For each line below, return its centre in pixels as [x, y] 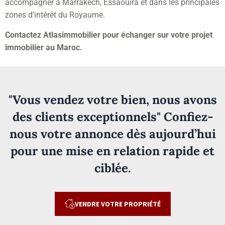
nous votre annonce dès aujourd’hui [113, 134]
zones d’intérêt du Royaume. [55, 15]
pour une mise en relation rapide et [113, 151]
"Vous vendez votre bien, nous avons [113, 99]
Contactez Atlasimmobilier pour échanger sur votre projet [109, 35]
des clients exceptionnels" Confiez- [113, 117]
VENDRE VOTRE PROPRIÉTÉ [118, 204]
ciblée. [113, 168]
